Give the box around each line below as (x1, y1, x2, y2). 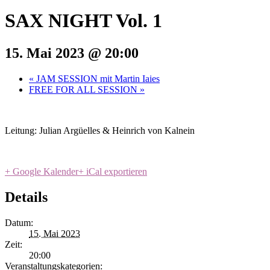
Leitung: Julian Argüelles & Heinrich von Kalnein (5, 125, 195, 136)
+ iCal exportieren (78, 166, 147, 177)
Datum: (5, 217, 33, 228)
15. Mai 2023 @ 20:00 (5, 45, 139, 61)
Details (5, 189, 48, 205)
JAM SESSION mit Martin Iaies (34, 73, 160, 84)
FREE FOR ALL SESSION (29, 84, 140, 95)
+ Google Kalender (5, 166, 78, 177)
